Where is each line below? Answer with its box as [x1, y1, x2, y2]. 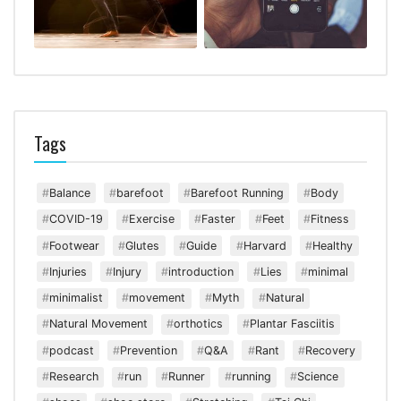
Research [48, 370, 98, 384]
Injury [113, 264, 142, 278]
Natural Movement [48, 317, 148, 331]
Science [297, 370, 339, 384]
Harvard [243, 238, 286, 252]
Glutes [125, 238, 160, 252]
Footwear [48, 238, 99, 252]
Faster [201, 212, 236, 226]
